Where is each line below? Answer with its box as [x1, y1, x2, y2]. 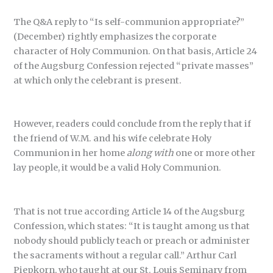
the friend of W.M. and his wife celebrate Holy [13, 133, 212, 144]
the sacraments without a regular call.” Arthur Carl [13, 249, 237, 261]
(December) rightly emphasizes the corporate [13, 30, 217, 42]
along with [127, 147, 174, 159]
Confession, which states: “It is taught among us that [13, 220, 250, 232]
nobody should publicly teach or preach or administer [13, 235, 250, 246]
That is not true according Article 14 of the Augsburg [13, 205, 246, 217]
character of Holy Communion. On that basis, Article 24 [13, 45, 258, 57]
